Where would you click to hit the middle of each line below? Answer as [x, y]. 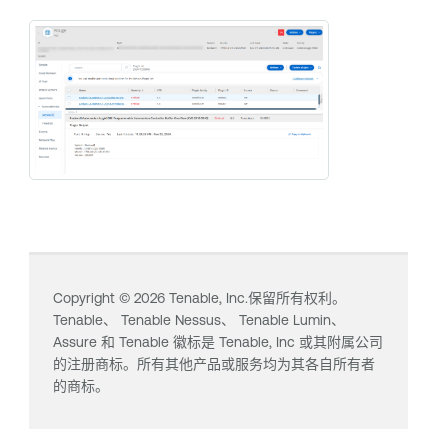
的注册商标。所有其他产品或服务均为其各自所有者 [213, 364]
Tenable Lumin [284, 320]
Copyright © [93, 298]
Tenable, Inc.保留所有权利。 [255, 298]
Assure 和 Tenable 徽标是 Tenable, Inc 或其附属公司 [217, 342]
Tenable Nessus [170, 320]
